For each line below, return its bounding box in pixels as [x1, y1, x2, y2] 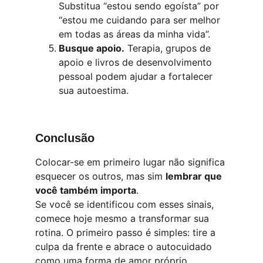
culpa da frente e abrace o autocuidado [35, 241, 215, 252]
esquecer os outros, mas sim [35, 170, 166, 182]
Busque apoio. [59, 42, 124, 54]
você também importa [35, 184, 136, 196]
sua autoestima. [59, 85, 129, 96]
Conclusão [35, 131, 95, 144]
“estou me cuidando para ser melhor [59, 14, 223, 26]
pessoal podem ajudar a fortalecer [59, 70, 215, 82]
